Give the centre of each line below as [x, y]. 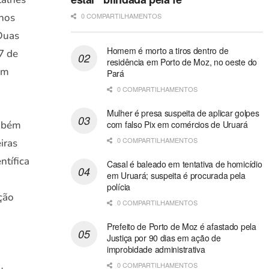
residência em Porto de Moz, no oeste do [182, 62]
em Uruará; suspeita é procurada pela [176, 176]
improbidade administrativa [156, 249]
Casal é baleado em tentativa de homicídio [184, 164]
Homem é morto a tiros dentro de [168, 51]
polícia [118, 187]
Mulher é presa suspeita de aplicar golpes [183, 113]
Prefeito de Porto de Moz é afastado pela [181, 227]
